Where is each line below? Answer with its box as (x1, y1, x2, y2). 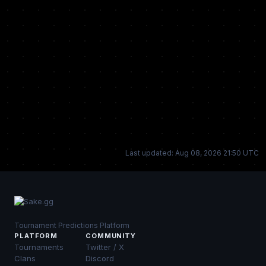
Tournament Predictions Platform (14, 221, 129, 230)
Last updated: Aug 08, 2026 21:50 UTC (125, 148, 259, 157)
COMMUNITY (85, 232, 136, 240)
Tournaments (14, 242, 64, 252)
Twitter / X (85, 242, 124, 252)
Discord (85, 254, 114, 263)
